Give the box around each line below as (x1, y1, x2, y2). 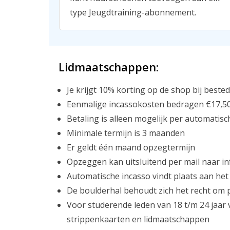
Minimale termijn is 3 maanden (67, 127, 185, 139)
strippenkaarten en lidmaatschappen (67, 213, 209, 225)
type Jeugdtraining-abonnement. (70, 6, 196, 18)
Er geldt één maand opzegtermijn (67, 141, 195, 153)
